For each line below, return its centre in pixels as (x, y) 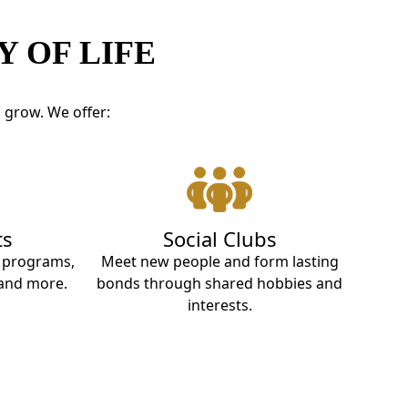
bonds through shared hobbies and (219, 283)
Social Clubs (219, 238)
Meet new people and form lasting (219, 261)
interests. (219, 305)
